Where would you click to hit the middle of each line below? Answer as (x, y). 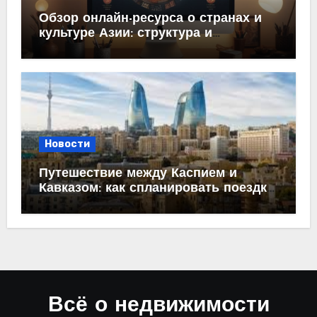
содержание (77, 48)
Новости (67, 144)
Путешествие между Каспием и (138, 174)
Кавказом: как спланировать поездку (156, 189)
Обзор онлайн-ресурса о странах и (150, 18)
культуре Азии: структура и (125, 33)
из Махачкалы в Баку (106, 203)
